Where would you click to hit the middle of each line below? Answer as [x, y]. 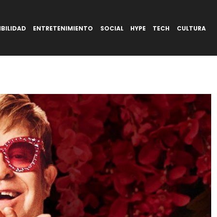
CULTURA [191, 28]
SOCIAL [112, 28]
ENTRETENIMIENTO [63, 28]
